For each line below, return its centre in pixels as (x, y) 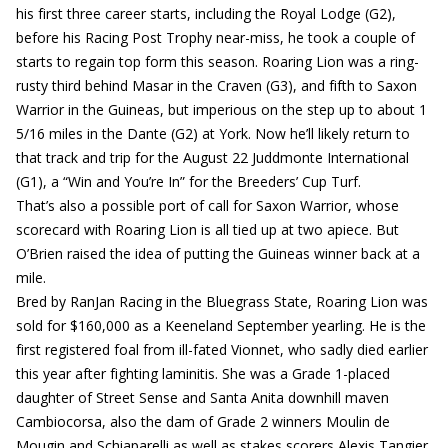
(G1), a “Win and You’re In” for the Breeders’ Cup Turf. (188, 181)
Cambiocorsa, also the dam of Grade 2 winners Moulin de (203, 421)
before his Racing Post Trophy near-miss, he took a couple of (215, 37)
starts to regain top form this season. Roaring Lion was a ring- (217, 61)
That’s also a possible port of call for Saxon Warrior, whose (207, 205)
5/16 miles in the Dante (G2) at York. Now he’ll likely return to (213, 133)
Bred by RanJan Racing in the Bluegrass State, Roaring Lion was (222, 301)
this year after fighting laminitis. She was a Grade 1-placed (203, 373)
